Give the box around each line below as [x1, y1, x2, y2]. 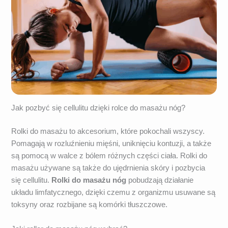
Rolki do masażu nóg [51, 176, 127, 185]
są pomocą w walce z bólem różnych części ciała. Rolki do [11, 152, 208, 160]
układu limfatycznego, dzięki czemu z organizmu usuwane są [11, 188, 216, 197]
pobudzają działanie [126, 176, 194, 185]
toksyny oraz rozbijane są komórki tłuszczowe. [11, 201, 168, 209]
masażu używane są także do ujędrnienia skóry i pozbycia [11, 164, 206, 173]
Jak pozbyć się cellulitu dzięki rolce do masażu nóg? [11, 104, 186, 112]
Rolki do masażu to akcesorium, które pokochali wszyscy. [11, 127, 205, 136]
